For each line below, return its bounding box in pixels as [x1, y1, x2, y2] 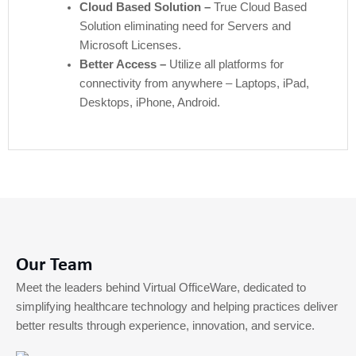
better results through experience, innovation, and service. [16, 319, 315, 332]
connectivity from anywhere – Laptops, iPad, [79, 76, 309, 90]
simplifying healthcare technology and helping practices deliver [16, 300, 338, 313]
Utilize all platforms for [165, 57, 284, 71]
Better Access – [79, 57, 166, 71]
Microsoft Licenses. [79, 38, 181, 52]
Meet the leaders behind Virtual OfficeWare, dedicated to [16, 281, 306, 294]
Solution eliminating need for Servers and [79, 19, 291, 33]
